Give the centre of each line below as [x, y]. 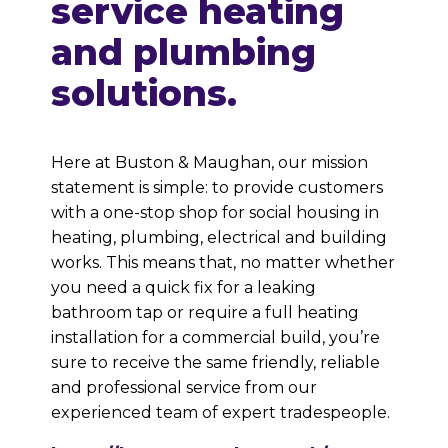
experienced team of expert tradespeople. [221, 412]
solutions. [144, 93]
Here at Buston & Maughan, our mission [210, 162]
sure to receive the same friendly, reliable [216, 362]
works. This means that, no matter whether [223, 262]
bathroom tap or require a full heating [205, 312]
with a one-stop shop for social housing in [215, 212]
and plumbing [184, 52]
